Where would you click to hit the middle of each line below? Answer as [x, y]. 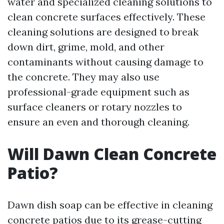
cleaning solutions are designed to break [103, 32]
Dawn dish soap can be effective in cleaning [110, 205]
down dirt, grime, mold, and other [86, 47]
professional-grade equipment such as [98, 92]
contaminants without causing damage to [105, 62]
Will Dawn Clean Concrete [112, 154]
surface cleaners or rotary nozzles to [95, 107]
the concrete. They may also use [83, 77]
